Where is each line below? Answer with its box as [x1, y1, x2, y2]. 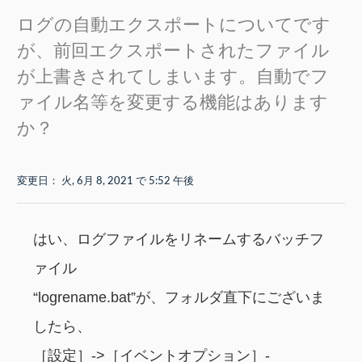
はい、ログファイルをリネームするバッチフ [33, 231, 324, 248]
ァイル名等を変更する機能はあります [17, 94, 328, 112]
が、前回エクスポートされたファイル [17, 42, 330, 60]
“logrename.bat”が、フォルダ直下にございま [33, 289, 325, 306]
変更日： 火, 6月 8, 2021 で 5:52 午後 [17, 176, 194, 187]
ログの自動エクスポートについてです [17, 16, 330, 34]
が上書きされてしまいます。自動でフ [17, 68, 329, 86]
